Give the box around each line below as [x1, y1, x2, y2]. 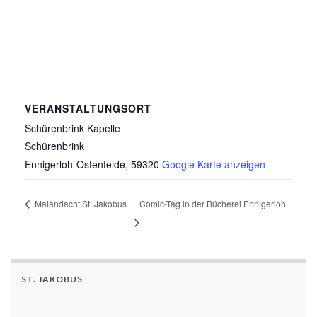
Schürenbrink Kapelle [25, 120, 120, 135]
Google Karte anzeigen [162, 156, 265, 171]
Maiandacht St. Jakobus [33, 197, 127, 209]
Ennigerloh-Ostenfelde [25, 156, 125, 171]
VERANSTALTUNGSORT [25, 100, 151, 115]
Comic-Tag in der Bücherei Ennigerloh [139, 197, 287, 209]
